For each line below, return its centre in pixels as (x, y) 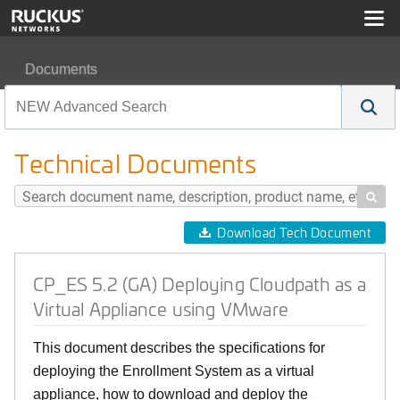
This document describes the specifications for (179, 348)
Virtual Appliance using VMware (161, 308)
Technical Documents (135, 163)
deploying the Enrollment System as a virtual (174, 371)
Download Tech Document (294, 233)
